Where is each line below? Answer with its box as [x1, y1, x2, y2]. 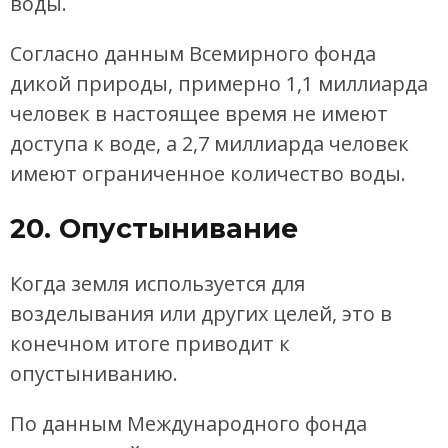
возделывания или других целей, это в [10, 299, 392, 327]
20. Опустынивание [10, 212, 298, 246]
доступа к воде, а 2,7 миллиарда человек [10, 129, 409, 157]
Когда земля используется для [10, 269, 305, 297]
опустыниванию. [10, 359, 178, 387]
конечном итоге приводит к [10, 329, 290, 357]
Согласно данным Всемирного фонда [10, 39, 376, 67]
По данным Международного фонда [10, 409, 367, 437]
